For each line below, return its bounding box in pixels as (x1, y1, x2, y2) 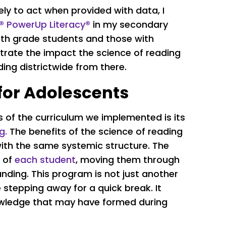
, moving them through (76, 153, 180, 166)
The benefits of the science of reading (7, 125, 183, 138)
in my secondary (90, 18, 168, 31)
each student (15, 153, 76, 166)
